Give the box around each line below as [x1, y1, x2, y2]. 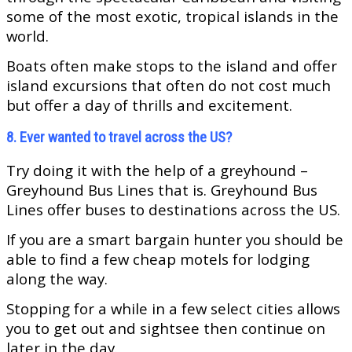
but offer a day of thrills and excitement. [6, 95, 292, 115]
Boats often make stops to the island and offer [6, 56, 337, 76]
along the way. [6, 269, 108, 289]
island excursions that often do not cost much [6, 75, 331, 96]
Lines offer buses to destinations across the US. [6, 200, 340, 220]
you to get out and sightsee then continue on [6, 318, 325, 339]
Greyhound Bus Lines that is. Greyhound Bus [6, 180, 317, 200]
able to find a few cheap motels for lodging [6, 249, 310, 269]
